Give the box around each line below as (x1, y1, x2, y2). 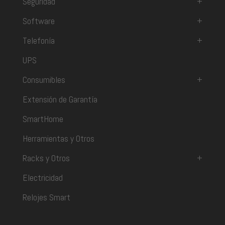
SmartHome (23, 113, 63, 125)
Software (23, 15, 55, 27)
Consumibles (23, 74, 65, 86)
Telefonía (23, 35, 55, 47)
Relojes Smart (23, 191, 70, 203)
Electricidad (23, 172, 63, 184)
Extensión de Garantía (23, 93, 97, 105)
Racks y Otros (23, 152, 70, 164)
